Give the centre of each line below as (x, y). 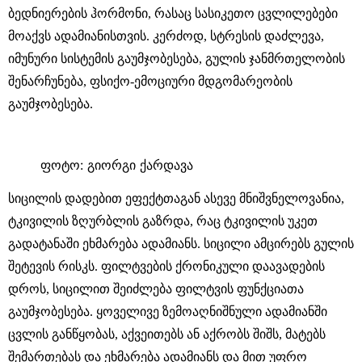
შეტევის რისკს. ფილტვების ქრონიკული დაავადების (166, 266)
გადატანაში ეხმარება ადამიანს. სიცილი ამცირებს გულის (181, 243)
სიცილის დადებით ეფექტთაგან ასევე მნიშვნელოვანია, (176, 198)
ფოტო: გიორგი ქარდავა (117, 164)
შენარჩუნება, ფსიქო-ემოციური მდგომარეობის (150, 81)
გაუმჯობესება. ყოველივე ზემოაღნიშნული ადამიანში (168, 311)
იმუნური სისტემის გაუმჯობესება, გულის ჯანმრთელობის (177, 58)
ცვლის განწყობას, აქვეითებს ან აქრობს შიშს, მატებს (167, 334)
